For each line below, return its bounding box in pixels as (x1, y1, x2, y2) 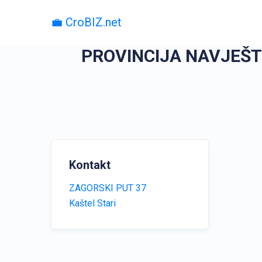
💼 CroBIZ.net (51, 15, 122, 29)
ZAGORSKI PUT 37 (69, 182, 146, 194)
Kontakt (69, 158, 111, 172)
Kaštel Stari (69, 198, 116, 209)
